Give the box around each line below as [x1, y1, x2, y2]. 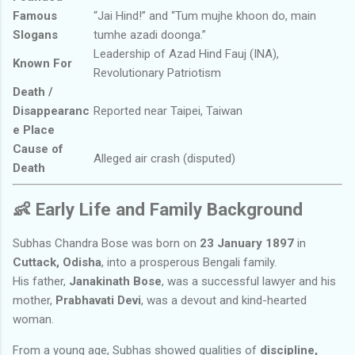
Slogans [13, 28, 58, 43]
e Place [13, 123, 55, 138]
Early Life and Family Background [36, 199, 303, 220]
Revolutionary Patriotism [94, 66, 221, 81]
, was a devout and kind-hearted [141, 293, 307, 308]
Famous [13, 9, 57, 24]
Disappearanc [13, 104, 90, 119]
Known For [13, 56, 72, 71]
